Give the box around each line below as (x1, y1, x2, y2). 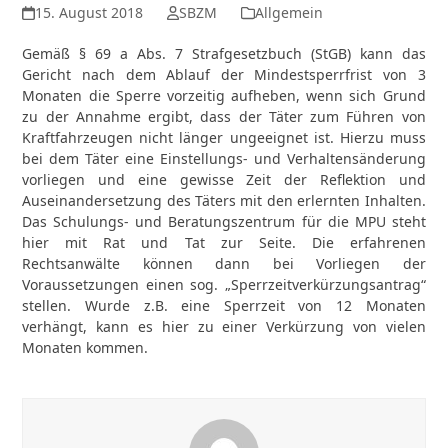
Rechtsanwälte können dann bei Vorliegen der (22, 254, 426, 273)
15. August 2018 (34, 3, 143, 22)
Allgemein (254, 3, 323, 22)
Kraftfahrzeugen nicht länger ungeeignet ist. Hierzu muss (22, 128, 426, 147)
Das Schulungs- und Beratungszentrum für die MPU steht (22, 212, 426, 231)
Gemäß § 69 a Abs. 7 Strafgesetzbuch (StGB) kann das (22, 44, 426, 63)
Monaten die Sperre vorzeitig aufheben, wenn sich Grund (22, 86, 426, 105)
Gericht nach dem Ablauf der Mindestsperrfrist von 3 (22, 65, 426, 84)
